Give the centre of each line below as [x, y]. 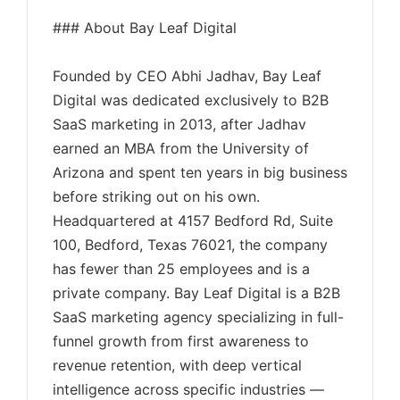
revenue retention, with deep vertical [177, 365]
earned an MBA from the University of [181, 148]
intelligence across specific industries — [188, 389]
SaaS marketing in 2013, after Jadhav [179, 124]
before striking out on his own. [156, 196]
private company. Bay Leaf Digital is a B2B [196, 293]
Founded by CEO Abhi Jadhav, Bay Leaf [187, 76]
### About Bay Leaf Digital [145, 28]
